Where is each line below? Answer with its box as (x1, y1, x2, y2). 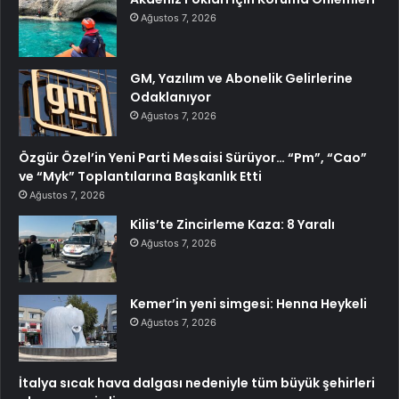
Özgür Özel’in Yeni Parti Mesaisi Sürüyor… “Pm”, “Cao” (19, 149, 367, 167)
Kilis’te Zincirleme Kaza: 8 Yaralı (130, 216, 335, 234)
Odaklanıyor (130, 88, 211, 107)
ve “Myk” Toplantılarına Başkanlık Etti (19, 167, 262, 186)
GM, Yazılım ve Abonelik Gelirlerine (130, 69, 353, 88)
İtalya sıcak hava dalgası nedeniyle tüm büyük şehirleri (19, 374, 375, 393)
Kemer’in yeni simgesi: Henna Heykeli (130, 295, 367, 313)
